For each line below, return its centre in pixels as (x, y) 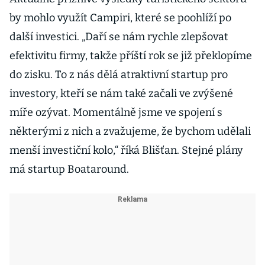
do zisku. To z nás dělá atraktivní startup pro (119, 75)
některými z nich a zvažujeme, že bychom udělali (130, 131)
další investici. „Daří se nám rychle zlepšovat (119, 37)
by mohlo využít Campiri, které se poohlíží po (120, 18)
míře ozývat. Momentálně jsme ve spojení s (116, 112)
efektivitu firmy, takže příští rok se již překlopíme (131, 56)
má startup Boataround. (70, 169)
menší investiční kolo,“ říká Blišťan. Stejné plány (126, 150)
